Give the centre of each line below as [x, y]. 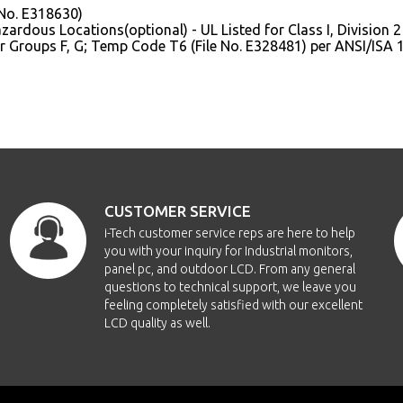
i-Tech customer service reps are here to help [229, 233]
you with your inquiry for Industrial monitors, [228, 251]
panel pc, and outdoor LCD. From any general [229, 269]
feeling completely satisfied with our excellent [233, 305]
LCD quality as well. [157, 323]
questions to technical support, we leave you [230, 287]
